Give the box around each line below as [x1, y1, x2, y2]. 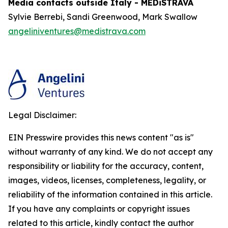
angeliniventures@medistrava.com [8, 26, 146, 36]
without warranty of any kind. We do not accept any [8, 147, 213, 157]
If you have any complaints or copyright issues [8, 204, 190, 214]
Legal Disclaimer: [8, 110, 76, 120]
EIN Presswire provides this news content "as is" [8, 132, 194, 142]
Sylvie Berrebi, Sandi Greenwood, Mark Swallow [8, 12, 197, 22]
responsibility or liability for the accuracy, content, [8, 161, 204, 171]
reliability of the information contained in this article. [8, 189, 212, 199]
